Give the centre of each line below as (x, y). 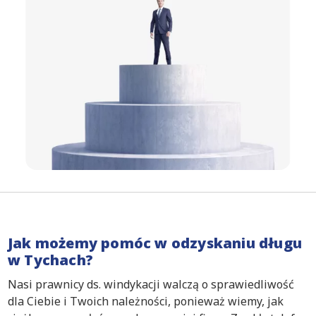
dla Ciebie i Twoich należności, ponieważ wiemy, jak (146, 301)
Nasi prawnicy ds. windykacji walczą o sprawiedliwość (151, 284)
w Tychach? (50, 260)
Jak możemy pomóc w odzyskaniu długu (155, 243)
